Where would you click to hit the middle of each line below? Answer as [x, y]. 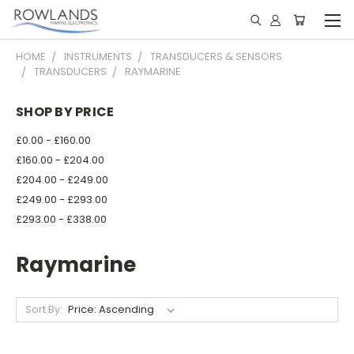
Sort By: [43, 309]
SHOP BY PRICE [65, 112]
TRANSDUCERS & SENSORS [216, 56]
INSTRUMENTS [98, 56]
